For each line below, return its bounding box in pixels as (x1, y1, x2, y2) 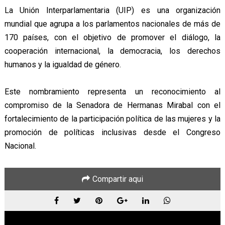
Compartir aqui (92, 174, 143, 184)
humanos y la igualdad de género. (4, 60, 121, 70)
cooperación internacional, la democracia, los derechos (4, 46, 221, 56)
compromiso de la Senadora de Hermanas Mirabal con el (4, 100, 221, 110)
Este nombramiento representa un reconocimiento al (4, 87, 221, 97)
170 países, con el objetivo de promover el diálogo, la (4, 33, 221, 43)
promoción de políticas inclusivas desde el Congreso (4, 128, 221, 138)
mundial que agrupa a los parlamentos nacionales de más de (4, 19, 221, 29)
